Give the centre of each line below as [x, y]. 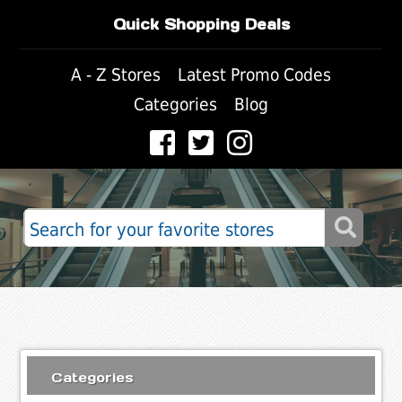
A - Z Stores [116, 75]
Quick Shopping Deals [201, 25]
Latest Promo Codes [254, 75]
